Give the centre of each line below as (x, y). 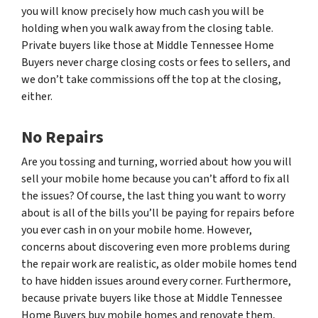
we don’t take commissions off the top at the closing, (151, 79)
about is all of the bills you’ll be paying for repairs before (158, 213)
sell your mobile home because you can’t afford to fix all (155, 179)
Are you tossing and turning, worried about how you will (157, 161)
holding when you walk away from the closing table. (147, 28)
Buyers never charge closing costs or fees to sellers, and (156, 62)
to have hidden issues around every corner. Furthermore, (156, 281)
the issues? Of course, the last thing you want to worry (153, 196)
